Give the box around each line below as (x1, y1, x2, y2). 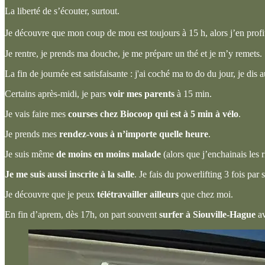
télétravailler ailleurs (97, 189, 179, 200)
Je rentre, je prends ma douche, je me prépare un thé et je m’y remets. (5, 49, 262, 59)
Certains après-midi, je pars (5, 89, 108, 99)
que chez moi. (179, 189, 233, 200)
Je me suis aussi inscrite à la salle (5, 169, 134, 180)
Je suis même (5, 149, 56, 160)
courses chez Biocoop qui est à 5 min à (68, 109, 220, 119)
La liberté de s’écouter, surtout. (5, 6, 119, 17)
